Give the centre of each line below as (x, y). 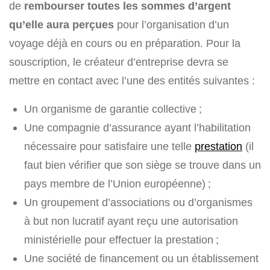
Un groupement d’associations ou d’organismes (138, 202)
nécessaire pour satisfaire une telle (109, 146)
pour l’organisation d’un (171, 25)
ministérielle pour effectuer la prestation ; (121, 240)
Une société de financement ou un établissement (141, 259)
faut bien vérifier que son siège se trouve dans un (143, 165)
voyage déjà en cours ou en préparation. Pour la (125, 43)
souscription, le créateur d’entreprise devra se (119, 62)
